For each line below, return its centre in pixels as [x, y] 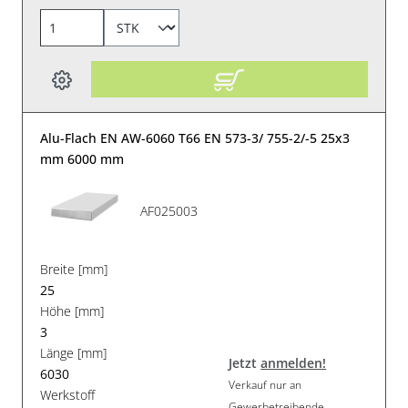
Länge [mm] [74, 353]
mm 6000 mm [82, 159]
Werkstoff [68, 395]
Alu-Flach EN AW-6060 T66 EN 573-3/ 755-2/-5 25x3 [195, 138]
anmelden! [294, 362]
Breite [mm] [74, 270]
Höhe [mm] [72, 311]
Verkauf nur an [265, 384]
